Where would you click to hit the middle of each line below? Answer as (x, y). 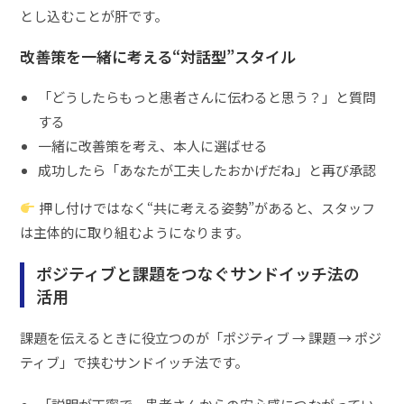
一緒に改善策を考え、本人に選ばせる (153, 145)
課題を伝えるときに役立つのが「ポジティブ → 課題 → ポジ (201, 337)
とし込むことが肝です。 (94, 15)
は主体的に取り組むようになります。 (135, 232)
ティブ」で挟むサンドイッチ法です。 (134, 362)
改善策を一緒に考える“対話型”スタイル (158, 56)
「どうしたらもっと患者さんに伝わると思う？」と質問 (207, 96)
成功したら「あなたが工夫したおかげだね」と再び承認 (207, 170)
